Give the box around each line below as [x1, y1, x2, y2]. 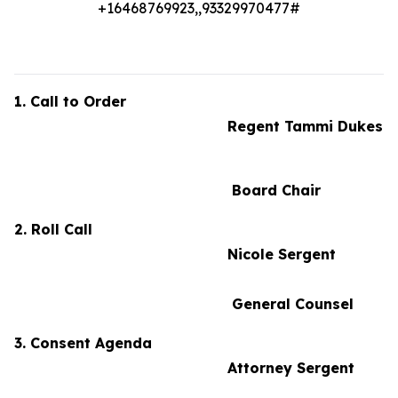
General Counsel [14, 295, 354, 313]
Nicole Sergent [14, 245, 336, 263]
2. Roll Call [14, 220, 381, 238]
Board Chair [14, 181, 321, 199]
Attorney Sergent [14, 359, 354, 377]
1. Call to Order [14, 92, 379, 110]
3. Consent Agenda [14, 334, 378, 352]
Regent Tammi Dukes [14, 117, 383, 135]
